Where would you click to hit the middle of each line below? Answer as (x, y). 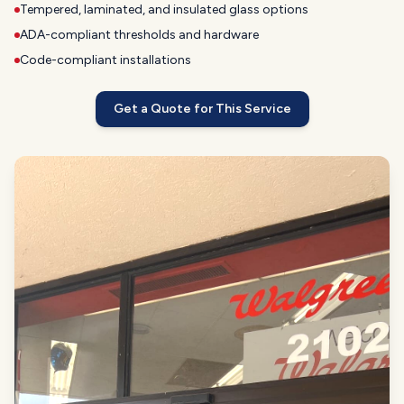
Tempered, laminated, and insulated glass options (164, 10)
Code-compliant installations (106, 60)
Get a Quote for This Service (202, 109)
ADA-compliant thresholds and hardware (139, 35)
